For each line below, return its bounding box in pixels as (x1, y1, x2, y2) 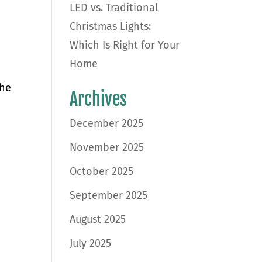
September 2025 (70, 189, 148, 202)
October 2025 (70, 165, 134, 178)
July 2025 (70, 237, 112, 250)
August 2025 (70, 213, 126, 226)
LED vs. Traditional (70, 1, 158, 14)
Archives (70, 88, 127, 110)
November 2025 (70, 141, 144, 154)
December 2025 (70, 117, 144, 130)
